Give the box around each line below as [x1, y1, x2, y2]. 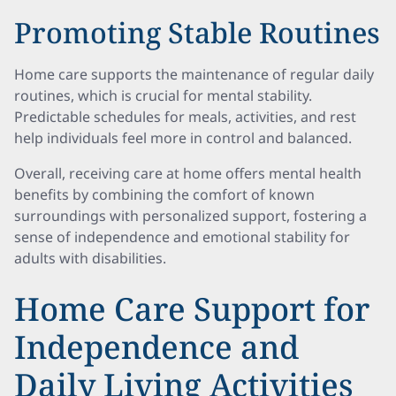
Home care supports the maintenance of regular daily [14, 65, 374, 84]
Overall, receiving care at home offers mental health [14, 164, 362, 183]
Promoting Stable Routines [14, 13, 380, 51]
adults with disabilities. [14, 248, 166, 268]
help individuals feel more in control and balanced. [14, 128, 352, 148]
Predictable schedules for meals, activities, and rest [14, 107, 356, 126]
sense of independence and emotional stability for [14, 227, 350, 247]
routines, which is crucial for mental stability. [14, 86, 312, 105]
